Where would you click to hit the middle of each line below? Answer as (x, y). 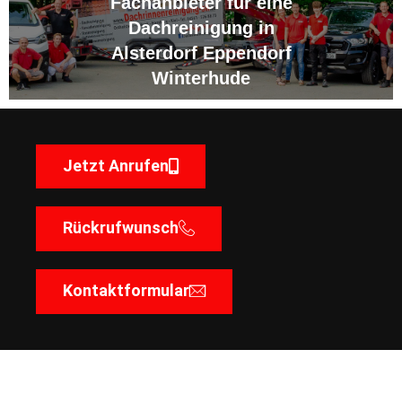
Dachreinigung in (201, 27)
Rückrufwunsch (121, 227)
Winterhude (201, 78)
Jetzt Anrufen (116, 165)
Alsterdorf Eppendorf (201, 52)
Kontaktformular (126, 290)
